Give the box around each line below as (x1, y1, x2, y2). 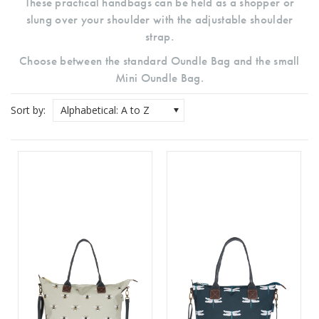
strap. (145, 28, 174, 44)
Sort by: (11, 103, 46, 117)
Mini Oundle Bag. (115, 70, 204, 85)
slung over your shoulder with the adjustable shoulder (26, 11, 293, 27)
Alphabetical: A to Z (61, 103, 150, 117)
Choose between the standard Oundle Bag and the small (19, 53, 300, 68)
